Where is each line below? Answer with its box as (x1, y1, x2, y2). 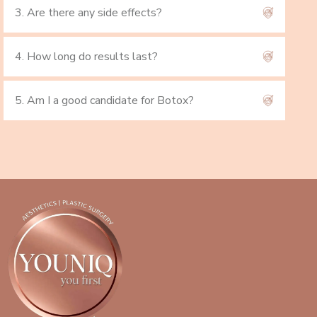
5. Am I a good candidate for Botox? (15, 92, 194, 108)
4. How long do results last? (15, 48, 158, 64)
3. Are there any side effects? (15, 4, 162, 21)
